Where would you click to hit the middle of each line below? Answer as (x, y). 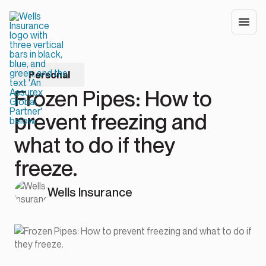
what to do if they (95, 145)
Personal (49, 75)
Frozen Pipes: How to (113, 99)
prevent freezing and (111, 122)
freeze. (46, 168)
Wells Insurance (90, 193)
